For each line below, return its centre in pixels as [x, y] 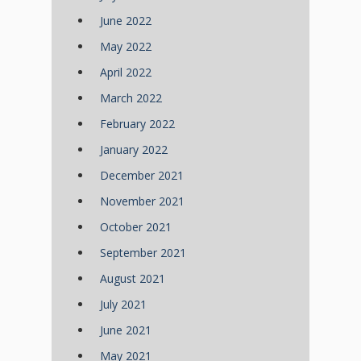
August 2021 [133, 279]
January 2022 [134, 150]
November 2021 [142, 201]
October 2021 [136, 227]
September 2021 [143, 253]
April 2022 [126, 73]
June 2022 [126, 21]
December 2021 [142, 176]
